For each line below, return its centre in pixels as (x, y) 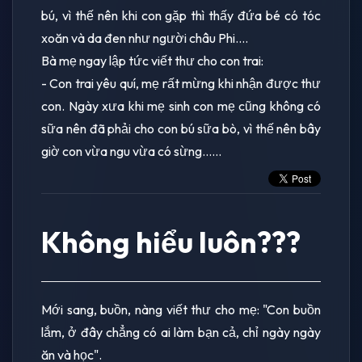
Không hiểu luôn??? (171, 242)
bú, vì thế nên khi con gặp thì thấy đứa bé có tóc (181, 15)
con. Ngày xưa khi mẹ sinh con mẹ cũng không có (181, 105)
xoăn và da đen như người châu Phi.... (145, 38)
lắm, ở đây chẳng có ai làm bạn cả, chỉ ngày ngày (181, 332)
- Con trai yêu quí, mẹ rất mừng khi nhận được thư (181, 83)
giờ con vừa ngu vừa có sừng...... (131, 151)
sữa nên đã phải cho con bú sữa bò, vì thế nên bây (181, 128)
